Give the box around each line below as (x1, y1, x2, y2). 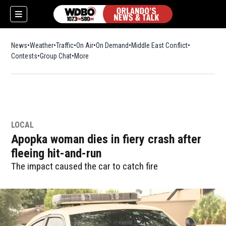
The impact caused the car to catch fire (11, 160, 158, 172)
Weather (30, 41, 54, 49)
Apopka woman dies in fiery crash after (11, 132, 202, 146)
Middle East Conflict (131, 41, 188, 49)
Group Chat (40, 52, 72, 60)
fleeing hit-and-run (11, 146, 102, 160)
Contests (11, 52, 38, 60)
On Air (76, 41, 94, 49)
